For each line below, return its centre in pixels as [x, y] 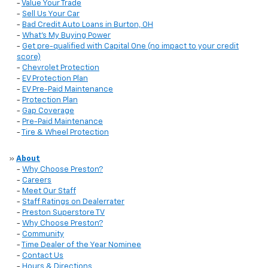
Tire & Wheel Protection [65, 133]
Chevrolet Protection [61, 68]
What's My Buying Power [66, 36]
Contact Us [43, 256]
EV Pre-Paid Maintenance [68, 90]
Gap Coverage [48, 111]
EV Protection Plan [55, 79]
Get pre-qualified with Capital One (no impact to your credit [130, 47]
